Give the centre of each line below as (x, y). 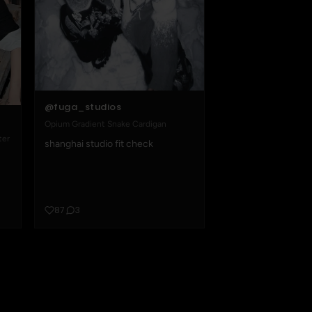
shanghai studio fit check (99, 144)
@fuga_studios (83, 107)
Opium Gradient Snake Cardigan (105, 124)
